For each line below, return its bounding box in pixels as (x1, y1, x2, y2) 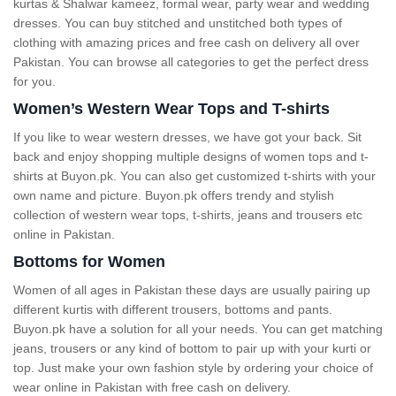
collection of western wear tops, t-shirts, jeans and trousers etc (13, 208, 362, 222)
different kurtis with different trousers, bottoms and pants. (13, 302, 332, 316)
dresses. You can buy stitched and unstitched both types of (13, 16, 342, 30)
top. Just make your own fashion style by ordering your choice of (13, 361, 373, 375)
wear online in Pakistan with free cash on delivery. (13, 380, 291, 394)
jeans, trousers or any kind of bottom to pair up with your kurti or (13, 341, 371, 355)
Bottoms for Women (13, 253, 165, 270)
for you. (13, 74, 56, 88)
